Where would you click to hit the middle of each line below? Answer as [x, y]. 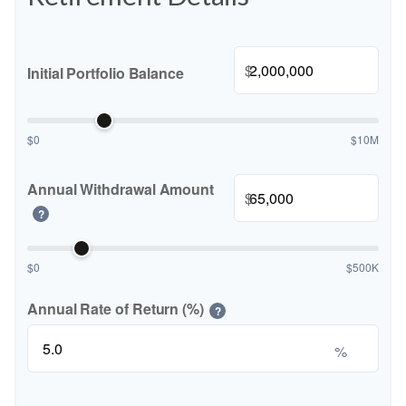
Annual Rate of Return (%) [116, 309]
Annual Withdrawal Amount [121, 189]
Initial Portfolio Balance [106, 72]
